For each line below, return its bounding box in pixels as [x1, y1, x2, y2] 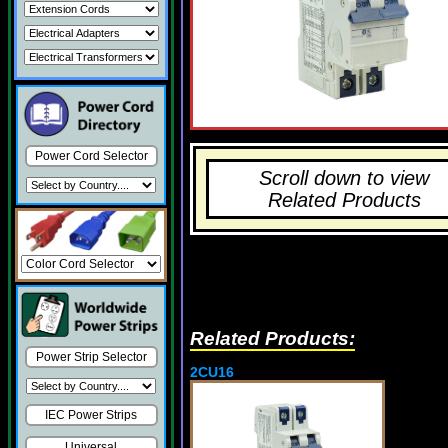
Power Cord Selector [34, 149, 148, 163]
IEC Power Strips [45, 408, 137, 423]
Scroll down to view [259, 167, 429, 189]
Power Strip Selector [35, 350, 147, 365]
